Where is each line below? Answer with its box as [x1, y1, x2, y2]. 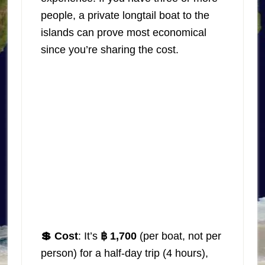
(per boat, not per [139, 230, 221, 242]
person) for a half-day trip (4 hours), [40, 247, 208, 259]
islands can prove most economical [40, 26, 206, 38]
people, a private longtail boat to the [40, 9, 209, 21]
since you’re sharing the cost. [40, 43, 179, 56]
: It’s [77, 230, 101, 242]
